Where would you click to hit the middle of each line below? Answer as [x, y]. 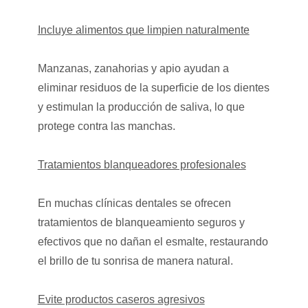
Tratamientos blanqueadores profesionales [142, 164]
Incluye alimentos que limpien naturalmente [143, 30]
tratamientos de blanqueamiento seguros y [141, 222]
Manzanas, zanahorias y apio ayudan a [133, 68]
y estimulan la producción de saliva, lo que [141, 107]
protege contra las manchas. [106, 126]
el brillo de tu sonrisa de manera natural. [135, 261]
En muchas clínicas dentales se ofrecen [134, 203]
